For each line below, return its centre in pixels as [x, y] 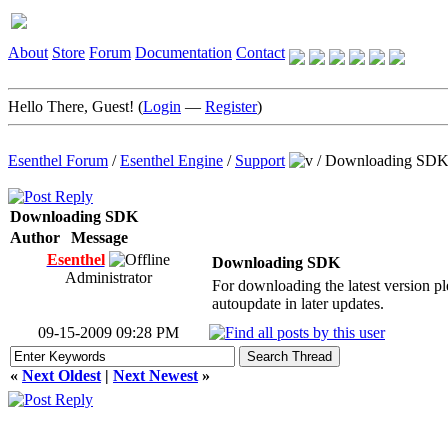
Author [35, 237]
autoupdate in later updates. [298, 303]
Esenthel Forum [58, 160]
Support [260, 160]
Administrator [108, 277]
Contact [260, 52]
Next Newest [155, 375]
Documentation [183, 52]
